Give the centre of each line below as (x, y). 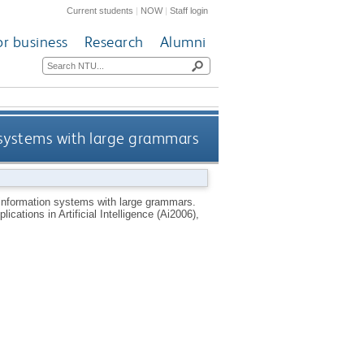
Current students (100, 10)
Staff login (189, 10)
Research (114, 42)
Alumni (183, 42)
